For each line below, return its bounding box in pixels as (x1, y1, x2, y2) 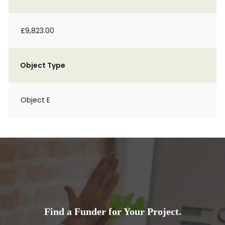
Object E (21, 95, 50, 105)
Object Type (20, 60, 65, 70)
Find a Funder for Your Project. (44, 206, 181, 217)
